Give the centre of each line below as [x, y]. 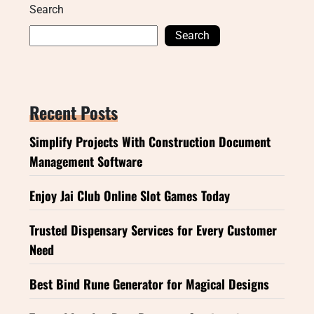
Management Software [86, 161]
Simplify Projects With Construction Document [150, 141]
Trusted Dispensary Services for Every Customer [153, 230]
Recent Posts [74, 112]
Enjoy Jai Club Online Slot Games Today [130, 195]
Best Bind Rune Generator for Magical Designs [149, 284]
